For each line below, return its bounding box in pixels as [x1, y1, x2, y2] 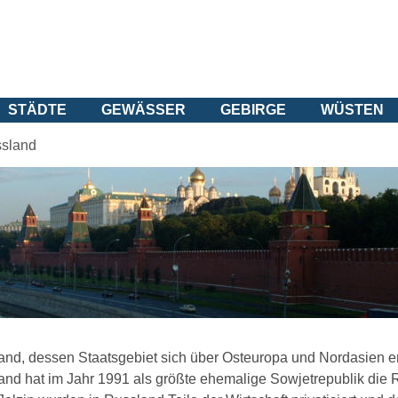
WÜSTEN [321, 102, 384, 117]
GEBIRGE [220, 102, 286, 117]
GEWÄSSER [101, 102, 186, 117]
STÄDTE [8, 102, 67, 117]
